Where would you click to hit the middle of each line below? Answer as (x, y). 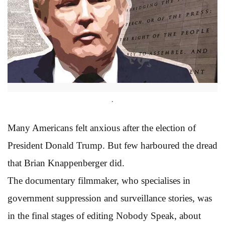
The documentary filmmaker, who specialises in (99, 180)
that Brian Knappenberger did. (66, 163)
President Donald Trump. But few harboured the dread (113, 145)
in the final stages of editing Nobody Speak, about (104, 215)
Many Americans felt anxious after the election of (102, 128)
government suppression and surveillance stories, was (110, 198)
